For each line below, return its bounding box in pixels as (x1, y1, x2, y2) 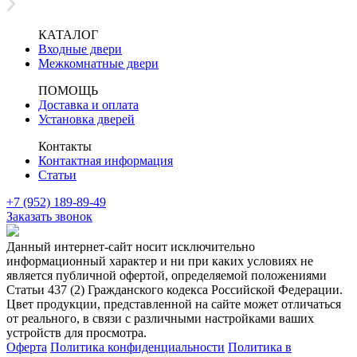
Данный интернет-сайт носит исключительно (6, 239, 255, 253)
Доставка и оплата (38, 97, 139, 112)
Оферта (6, 339, 47, 354)
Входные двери (38, 41, 122, 56)
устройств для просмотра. (6, 325, 147, 339)
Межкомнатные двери (38, 56, 159, 70)
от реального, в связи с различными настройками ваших (6, 311, 314, 325)
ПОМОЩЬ (38, 83, 98, 97)
